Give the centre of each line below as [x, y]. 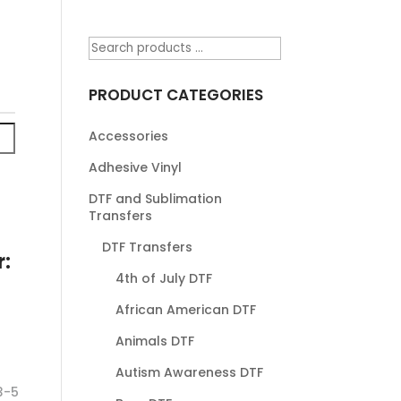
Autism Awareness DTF [189, 372]
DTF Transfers [147, 247]
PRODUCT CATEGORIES [175, 94]
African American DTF [185, 309]
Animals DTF [154, 341]
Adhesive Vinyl [135, 167]
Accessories [128, 136]
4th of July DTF [163, 278]
